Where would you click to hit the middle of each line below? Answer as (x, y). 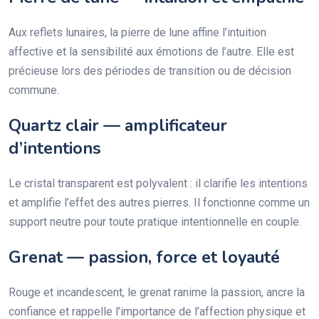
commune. (34, 90)
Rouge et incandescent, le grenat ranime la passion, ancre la (157, 292)
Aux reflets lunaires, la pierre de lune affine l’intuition (137, 32)
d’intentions (55, 148)
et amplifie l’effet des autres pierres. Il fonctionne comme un (159, 202)
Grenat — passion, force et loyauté (144, 257)
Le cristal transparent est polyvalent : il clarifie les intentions (158, 183)
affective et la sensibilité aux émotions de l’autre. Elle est (151, 51)
